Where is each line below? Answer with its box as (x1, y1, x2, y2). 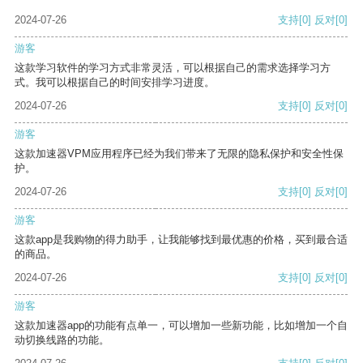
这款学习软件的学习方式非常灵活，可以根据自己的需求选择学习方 (15, 62, 331, 75)
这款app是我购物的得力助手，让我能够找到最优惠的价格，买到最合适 (15, 233, 348, 246)
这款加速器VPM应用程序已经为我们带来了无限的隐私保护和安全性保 (15, 147, 344, 160)
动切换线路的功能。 (15, 334, 109, 347)
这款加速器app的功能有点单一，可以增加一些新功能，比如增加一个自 (15, 319, 348, 332)
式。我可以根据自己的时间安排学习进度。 (15, 76, 215, 89)
